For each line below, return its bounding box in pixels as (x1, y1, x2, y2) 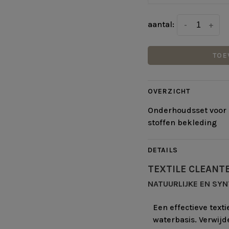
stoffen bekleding (148, 118, 217, 128)
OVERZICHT (148, 87, 191, 96)
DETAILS (148, 146, 178, 155)
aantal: (148, 19, 174, 29)
